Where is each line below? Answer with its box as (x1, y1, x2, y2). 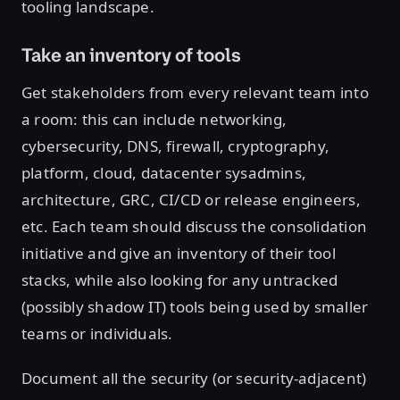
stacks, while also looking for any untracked (21, 270, 338, 291)
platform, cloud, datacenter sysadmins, (21, 162, 307, 184)
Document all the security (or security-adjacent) (21, 368, 367, 389)
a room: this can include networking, (21, 109, 287, 130)
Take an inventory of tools (21, 43, 241, 69)
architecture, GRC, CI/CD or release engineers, (21, 189, 361, 211)
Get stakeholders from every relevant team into (21, 82, 369, 104)
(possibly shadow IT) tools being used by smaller (21, 296, 369, 318)
